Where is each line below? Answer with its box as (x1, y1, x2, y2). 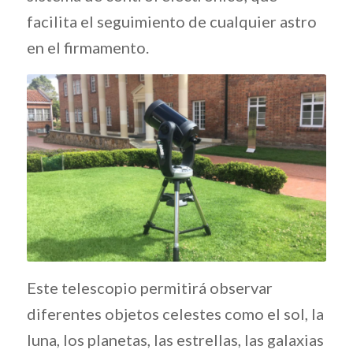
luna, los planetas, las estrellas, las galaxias (26, 329, 324, 349)
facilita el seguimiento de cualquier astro (26, 11, 317, 31)
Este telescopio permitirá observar (26, 277, 273, 297)
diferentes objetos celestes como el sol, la (26, 303, 324, 323)
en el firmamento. (26, 37, 149, 57)
